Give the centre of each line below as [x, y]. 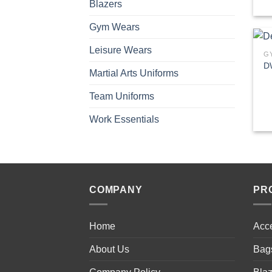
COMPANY [116, 189]
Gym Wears [114, 27]
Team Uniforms [122, 96]
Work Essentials [124, 119]
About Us [109, 250]
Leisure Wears [121, 50]
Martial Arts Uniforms [134, 73]
